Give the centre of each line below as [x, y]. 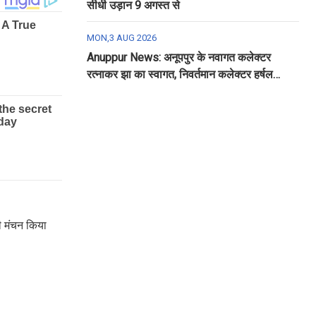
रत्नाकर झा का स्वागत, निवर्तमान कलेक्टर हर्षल [180, 74]
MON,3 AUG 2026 [121, 38]
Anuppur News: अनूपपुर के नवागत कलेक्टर [178, 57]
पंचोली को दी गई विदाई [131, 91]
